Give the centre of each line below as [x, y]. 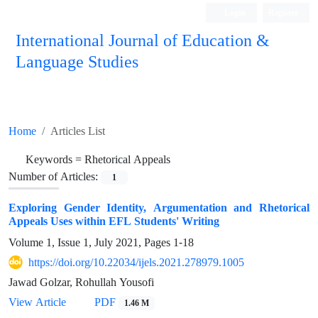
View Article [37, 302]
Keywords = [55, 159]
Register [283, 12]
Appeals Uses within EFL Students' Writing [114, 221]
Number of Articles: [55, 176]
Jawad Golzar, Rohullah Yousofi [81, 282]
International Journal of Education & [143, 39]
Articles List [78, 131]
